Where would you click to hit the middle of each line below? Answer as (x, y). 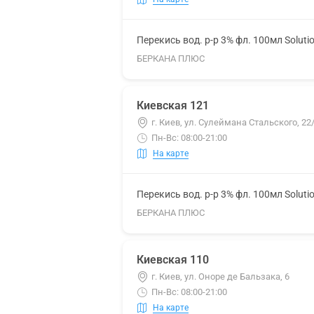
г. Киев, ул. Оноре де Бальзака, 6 (220, 277)
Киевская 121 (173, 105)
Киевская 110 (173, 260)
